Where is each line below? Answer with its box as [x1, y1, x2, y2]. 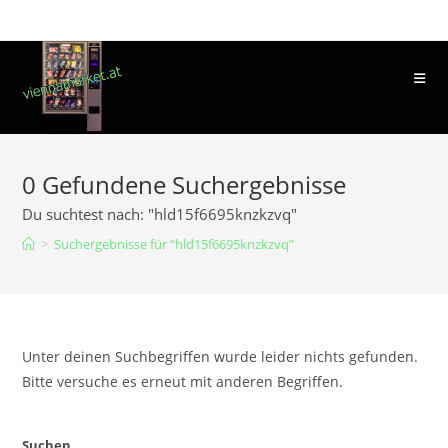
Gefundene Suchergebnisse [36, 168, 347, 201]
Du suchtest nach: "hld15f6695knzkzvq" [22, 204, 298, 224]
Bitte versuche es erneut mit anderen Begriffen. [22, 372, 344, 391]
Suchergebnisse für [54, 235, 168, 253]
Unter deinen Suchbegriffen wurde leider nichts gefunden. [22, 347, 419, 366]
